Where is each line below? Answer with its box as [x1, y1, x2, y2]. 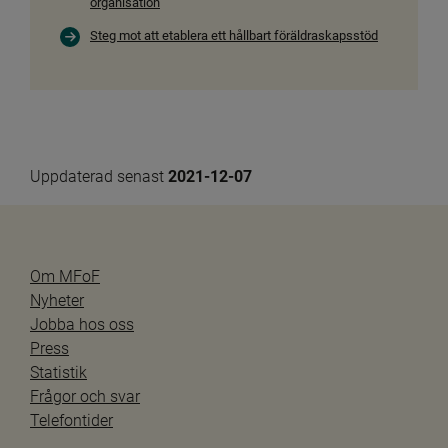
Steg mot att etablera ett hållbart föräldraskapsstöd [90, 28, 378, 44]
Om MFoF [30, 267, 100, 287]
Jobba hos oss [30, 315, 134, 335]
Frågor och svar [30, 387, 140, 407]
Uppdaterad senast [30, 167, 168, 187]
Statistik [30, 363, 87, 383]
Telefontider [30, 411, 113, 431]
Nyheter [30, 291, 84, 311]
